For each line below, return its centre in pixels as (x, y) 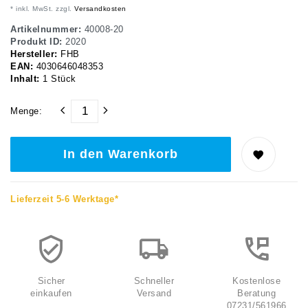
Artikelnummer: (47, 30)
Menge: (26, 112)
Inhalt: (26, 79)
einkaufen (51, 294)
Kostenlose (257, 282)
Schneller (154, 282)
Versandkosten (99, 9)
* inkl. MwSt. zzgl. (41, 9)
